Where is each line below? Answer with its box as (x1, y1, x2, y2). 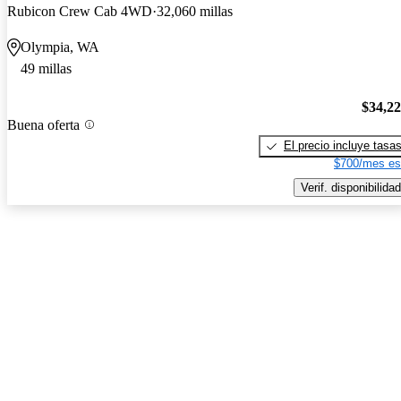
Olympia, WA (21, 39, 99, 55)
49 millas (21, 61, 72, 77)
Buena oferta (7, 116, 80, 132)
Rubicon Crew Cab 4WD (7, 4, 152, 20)
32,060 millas (157, 4, 233, 20)
